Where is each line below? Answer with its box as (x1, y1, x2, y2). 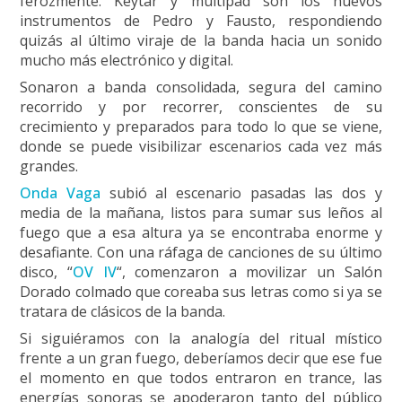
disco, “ (20, 261, 74, 282)
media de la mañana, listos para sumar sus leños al (20, 202, 382, 223)
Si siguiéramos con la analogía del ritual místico (20, 328, 382, 348)
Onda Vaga (20, 182, 101, 203)
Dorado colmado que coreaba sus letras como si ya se (20, 281, 382, 301)
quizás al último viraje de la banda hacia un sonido (20, 30, 382, 50)
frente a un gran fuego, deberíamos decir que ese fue (20, 347, 382, 368)
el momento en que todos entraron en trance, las (20, 367, 382, 388)
